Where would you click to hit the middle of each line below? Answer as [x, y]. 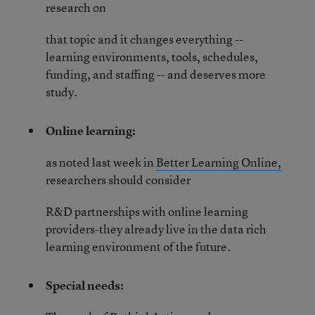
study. [62, 92]
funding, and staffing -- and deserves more [156, 74]
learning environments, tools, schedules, [152, 57]
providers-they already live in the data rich [156, 229]
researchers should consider [118, 180]
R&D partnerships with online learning [147, 211]
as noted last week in [101, 162]
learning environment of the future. [138, 246]
